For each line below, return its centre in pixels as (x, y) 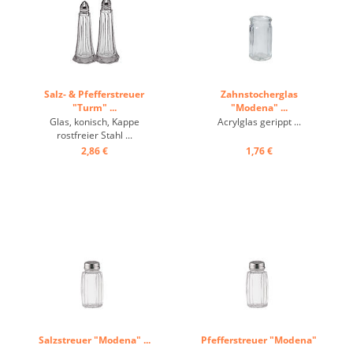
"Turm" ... (94, 108)
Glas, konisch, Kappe (94, 122)
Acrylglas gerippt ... (259, 122)
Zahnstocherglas (259, 94)
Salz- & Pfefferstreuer (94, 94)
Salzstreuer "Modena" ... (94, 340)
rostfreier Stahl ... (94, 135)
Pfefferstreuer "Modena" (259, 340)
